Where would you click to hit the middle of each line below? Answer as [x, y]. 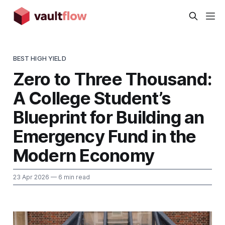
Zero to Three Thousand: [113, 79]
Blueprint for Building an [108, 117]
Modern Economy [84, 155]
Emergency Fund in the [104, 136]
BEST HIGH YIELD [39, 58]
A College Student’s [92, 98]
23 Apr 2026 [31, 177]
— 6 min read [69, 177]
